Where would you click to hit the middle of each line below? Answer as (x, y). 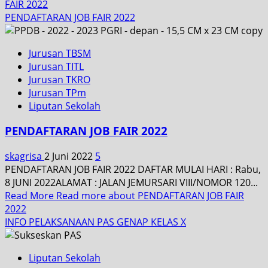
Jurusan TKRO (60, 79)
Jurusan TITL (56, 66)
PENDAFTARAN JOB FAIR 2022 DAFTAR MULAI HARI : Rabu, (133, 170)
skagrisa (25, 156)
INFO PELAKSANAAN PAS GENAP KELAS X (95, 222)
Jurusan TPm (57, 92)
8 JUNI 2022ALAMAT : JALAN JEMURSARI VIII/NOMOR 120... (131, 183)
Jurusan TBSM (60, 53)
